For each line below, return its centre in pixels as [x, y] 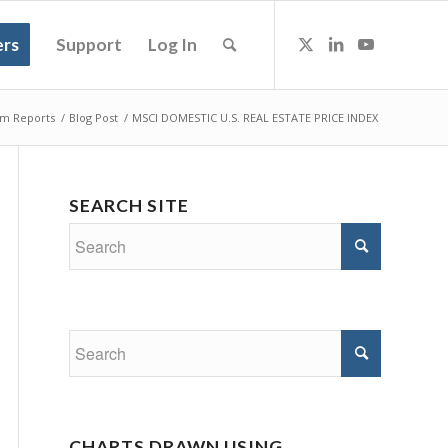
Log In [172, 44]
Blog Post [93, 117]
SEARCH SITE [129, 205]
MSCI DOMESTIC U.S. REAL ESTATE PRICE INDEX [255, 117]
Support [89, 44]
